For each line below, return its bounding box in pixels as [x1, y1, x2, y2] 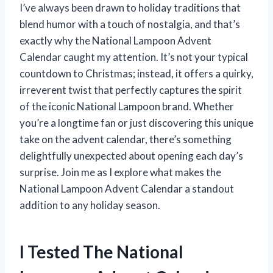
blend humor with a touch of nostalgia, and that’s [19, 17, 240, 30]
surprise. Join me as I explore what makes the [19, 165, 221, 179]
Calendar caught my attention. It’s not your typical [19, 50, 248, 63]
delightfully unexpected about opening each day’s [19, 149, 243, 162]
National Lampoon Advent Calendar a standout [19, 182, 234, 195]
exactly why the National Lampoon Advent [19, 34, 211, 47]
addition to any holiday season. [19, 198, 160, 211]
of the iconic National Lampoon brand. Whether [19, 99, 234, 113]
